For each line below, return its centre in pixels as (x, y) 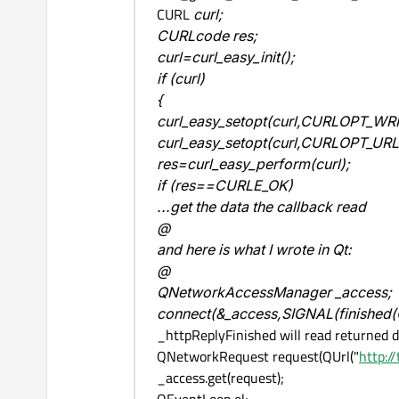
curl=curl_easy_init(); (226, 57)
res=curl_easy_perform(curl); (253, 164)
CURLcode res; (207, 36)
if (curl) (181, 79)
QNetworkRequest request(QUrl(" (258, 357)
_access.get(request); (220, 378)
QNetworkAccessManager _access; (274, 293)
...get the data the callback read (261, 207)
